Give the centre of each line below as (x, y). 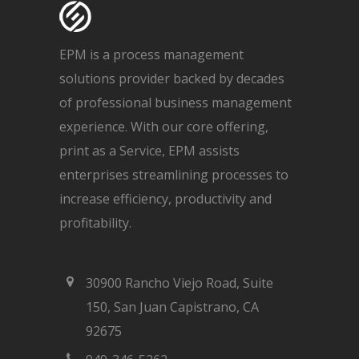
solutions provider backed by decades (172, 79)
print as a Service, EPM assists (149, 151)
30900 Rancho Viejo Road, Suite (179, 283)
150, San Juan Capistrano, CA (172, 307)
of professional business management (175, 103)
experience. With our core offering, (164, 127)
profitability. (95, 223)
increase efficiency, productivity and (165, 199)
